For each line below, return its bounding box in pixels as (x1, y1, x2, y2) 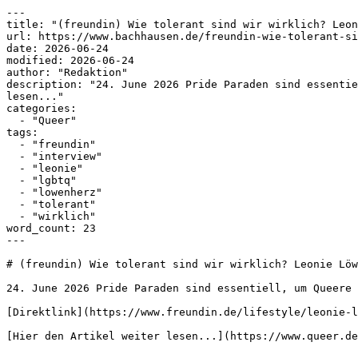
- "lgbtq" (6, 174, 19, 186)
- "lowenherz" (6, 186, 19, 198)
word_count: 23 (6, 222, 96, 234)
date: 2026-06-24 (6, 42, 109, 54)
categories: (6, 102, 77, 114)
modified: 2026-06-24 (6, 54, 134, 66)
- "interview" (6, 150, 19, 162)
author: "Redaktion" (6, 66, 128, 78)
